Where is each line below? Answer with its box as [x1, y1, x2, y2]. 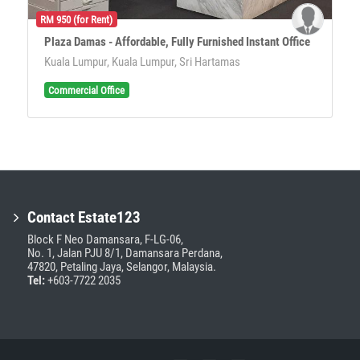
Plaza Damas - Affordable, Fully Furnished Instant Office [44, 35, 310, 50]
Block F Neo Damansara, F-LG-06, [27, 231, 183, 247]
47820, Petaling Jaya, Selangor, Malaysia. [27, 259, 216, 274]
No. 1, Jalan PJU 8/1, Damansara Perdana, [27, 245, 223, 260]
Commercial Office [48, 84, 125, 96]
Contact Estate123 [27, 208, 141, 227]
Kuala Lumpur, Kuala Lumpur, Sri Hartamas [44, 55, 240, 70]
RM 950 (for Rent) [40, 13, 113, 26]
